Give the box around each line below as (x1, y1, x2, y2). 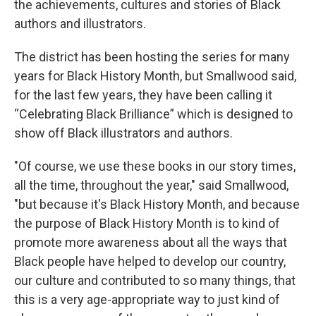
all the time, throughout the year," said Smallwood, (14, 177, 288, 193)
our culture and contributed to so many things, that (14, 272, 296, 288)
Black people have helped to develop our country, (14, 253, 286, 269)
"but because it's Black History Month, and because (14, 196, 300, 212)
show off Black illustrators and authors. (14, 125, 233, 140)
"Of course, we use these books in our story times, (14, 158, 296, 174)
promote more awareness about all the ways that (14, 234, 287, 250)
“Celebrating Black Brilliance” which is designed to (14, 106, 293, 121)
